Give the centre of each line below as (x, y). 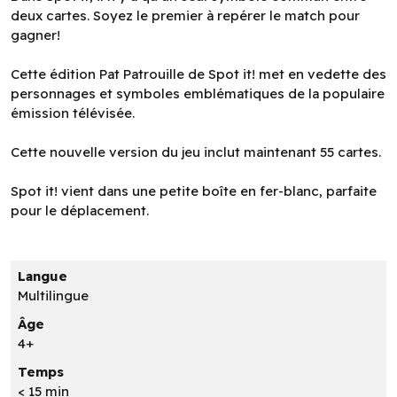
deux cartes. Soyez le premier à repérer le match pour (185, 15)
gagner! (35, 35)
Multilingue (53, 296)
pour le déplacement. (80, 210)
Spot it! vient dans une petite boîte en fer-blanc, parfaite (194, 191)
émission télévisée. (73, 113)
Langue (42, 276)
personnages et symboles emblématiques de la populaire (198, 93)
